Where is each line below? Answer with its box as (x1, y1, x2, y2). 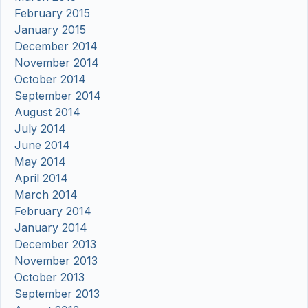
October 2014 (14, 72, 86, 87)
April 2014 (14, 171, 68, 186)
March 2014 (14, 188, 78, 202)
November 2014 (14, 56, 99, 70)
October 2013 (14, 270, 85, 285)
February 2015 (14, 6, 90, 21)
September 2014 (14, 89, 101, 103)
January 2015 (14, 23, 86, 37)
